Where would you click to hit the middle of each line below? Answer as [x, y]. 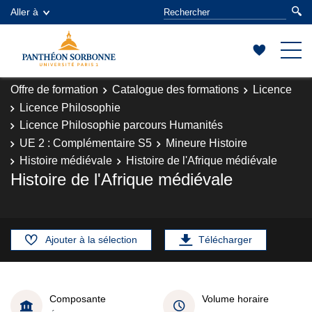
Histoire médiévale [66, 161]
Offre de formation [54, 89]
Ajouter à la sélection [91, 240]
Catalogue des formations [175, 89]
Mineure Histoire [206, 143]
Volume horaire [235, 298]
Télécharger [225, 240]
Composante [78, 298]
